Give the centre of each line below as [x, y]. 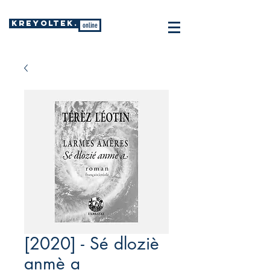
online [90, 25]
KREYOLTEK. [45, 23]
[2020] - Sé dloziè [92, 243]
